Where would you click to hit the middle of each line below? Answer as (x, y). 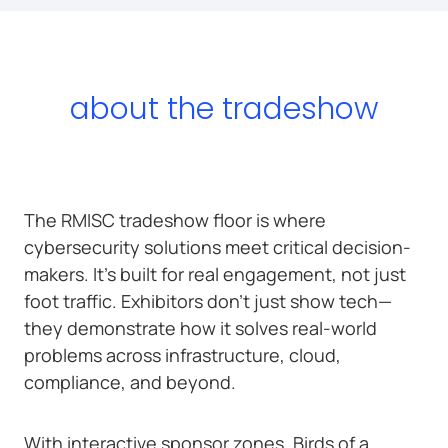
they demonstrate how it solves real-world (200, 327)
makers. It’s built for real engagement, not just (215, 273)
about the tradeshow (224, 108)
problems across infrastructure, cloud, (182, 354)
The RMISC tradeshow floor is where (175, 219)
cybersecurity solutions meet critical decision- (217, 246)
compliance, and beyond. (130, 381)
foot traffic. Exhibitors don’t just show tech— (208, 300)
